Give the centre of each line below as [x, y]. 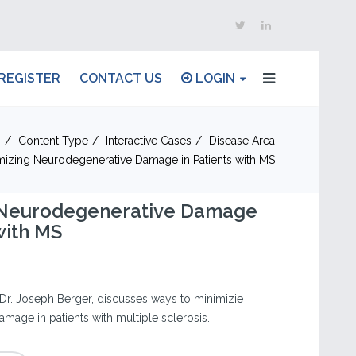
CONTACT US [121, 78]
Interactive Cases [149, 141]
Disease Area [242, 141]
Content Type [53, 141]
